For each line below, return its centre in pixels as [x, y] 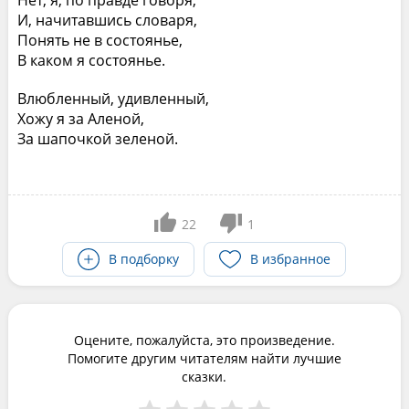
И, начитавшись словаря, [107, 21]
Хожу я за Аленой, [80, 119]
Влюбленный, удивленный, [113, 99]
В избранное [291, 259]
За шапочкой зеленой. [97, 139]
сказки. [204, 377]
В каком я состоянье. [91, 61]
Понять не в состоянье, [100, 41]
